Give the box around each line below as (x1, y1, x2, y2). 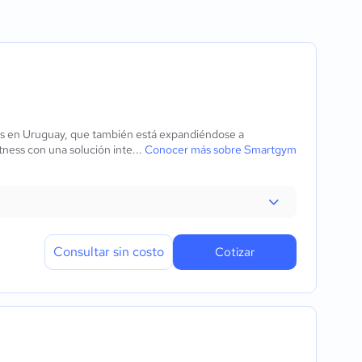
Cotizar (215, 244, 255, 260)
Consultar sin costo (53, 243, 164, 260)
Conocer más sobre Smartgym (145, 142, 297, 157)
